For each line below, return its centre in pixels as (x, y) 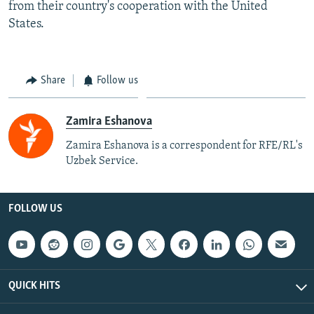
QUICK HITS (34, 286)
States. (26, 24)
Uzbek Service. (102, 162)
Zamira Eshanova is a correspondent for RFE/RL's (184, 146)
